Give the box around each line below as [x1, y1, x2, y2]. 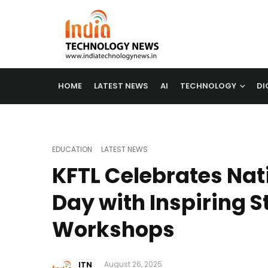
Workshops [52, 215, 175, 245]
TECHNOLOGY [180, 80, 236, 92]
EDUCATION [52, 144, 92, 155]
